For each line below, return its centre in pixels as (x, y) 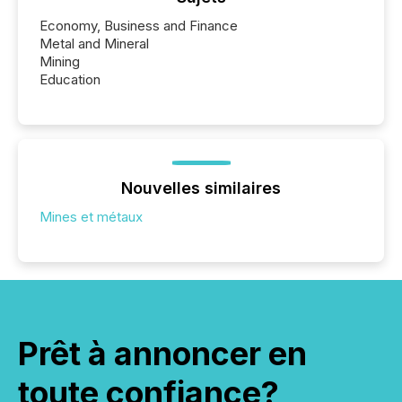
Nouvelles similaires (201, 188)
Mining (60, 61)
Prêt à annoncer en (162, 353)
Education (70, 79)
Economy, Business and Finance (139, 25)
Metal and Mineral (94, 43)
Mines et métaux (91, 216)
